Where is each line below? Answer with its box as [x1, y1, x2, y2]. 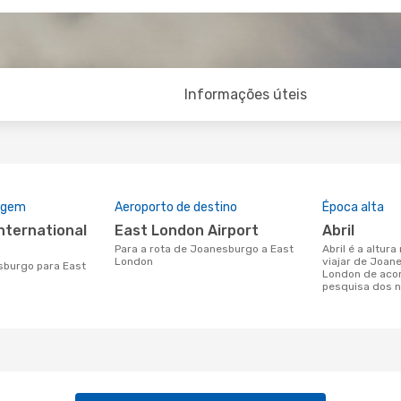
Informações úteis [184, 86, 308, 103]
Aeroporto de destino [115, 200, 237, 215]
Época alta [322, 200, 384, 215]
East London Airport [124, 222, 259, 239]
